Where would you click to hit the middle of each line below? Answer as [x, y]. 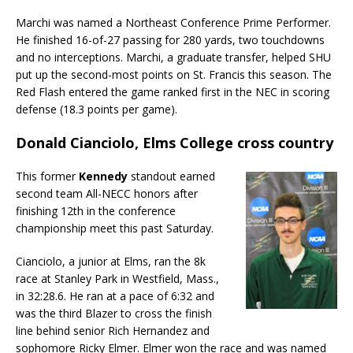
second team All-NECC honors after [107, 193]
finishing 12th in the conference [96, 211]
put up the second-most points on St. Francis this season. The [174, 74]
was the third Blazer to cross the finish [114, 313]
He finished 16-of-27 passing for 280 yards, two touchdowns [170, 40]
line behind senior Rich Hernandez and [113, 331]
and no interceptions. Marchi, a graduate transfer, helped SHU [173, 57]
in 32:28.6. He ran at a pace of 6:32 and [115, 296]
